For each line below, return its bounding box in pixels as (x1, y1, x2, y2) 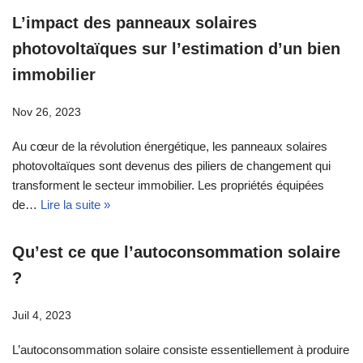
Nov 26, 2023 (12, 106, 81, 118)
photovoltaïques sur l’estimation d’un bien (12, 40, 340, 58)
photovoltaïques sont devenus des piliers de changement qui (12, 159, 331, 173)
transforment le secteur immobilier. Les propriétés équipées (12, 178, 324, 192)
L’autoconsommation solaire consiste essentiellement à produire (12, 343, 349, 357)
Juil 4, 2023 (12, 310, 71, 322)
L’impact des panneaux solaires (12, 14, 257, 32)
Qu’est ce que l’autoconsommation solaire (12, 243, 340, 261)
